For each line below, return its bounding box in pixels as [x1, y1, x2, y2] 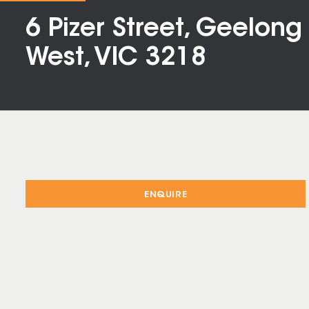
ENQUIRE [144, 190, 188, 199]
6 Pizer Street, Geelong [26, 17, 302, 42]
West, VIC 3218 [26, 46, 206, 71]
